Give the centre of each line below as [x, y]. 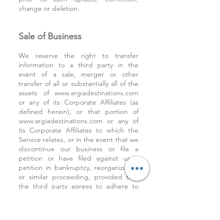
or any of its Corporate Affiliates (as [79, 102]
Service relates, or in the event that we [79, 139]
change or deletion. [49, 8]
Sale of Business [50, 36]
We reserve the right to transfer [79, 55]
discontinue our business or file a [79, 149]
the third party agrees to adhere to [79, 186]
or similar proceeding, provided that [79, 177]
